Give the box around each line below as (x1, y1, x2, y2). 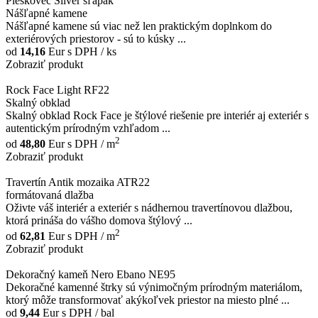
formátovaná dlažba (6, 189, 94, 202)
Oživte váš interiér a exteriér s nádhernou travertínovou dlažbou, (6, 202, 292, 214)
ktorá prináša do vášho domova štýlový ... (6, 214, 192, 227)
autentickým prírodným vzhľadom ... (6, 121, 170, 134)
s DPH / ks (65, 45, 116, 57)
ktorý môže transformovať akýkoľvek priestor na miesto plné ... (6, 294, 290, 307)
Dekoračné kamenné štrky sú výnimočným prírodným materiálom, (6, 281, 302, 294)
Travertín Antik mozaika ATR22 (6, 176, 150, 189)
